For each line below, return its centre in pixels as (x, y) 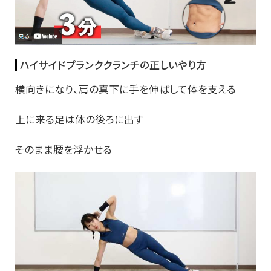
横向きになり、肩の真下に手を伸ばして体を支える (126, 89)
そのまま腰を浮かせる (64, 149)
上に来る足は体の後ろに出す (79, 119)
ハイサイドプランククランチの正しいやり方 (113, 64)
